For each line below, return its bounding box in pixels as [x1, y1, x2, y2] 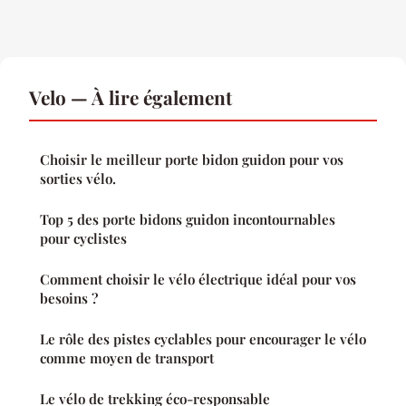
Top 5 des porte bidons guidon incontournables [40, 209, 335, 228]
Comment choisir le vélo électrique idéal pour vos [40, 269, 356, 288]
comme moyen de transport [40, 348, 214, 367]
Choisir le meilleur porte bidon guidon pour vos [40, 150, 343, 169]
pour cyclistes [40, 228, 127, 247]
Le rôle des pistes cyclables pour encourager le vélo [40, 329, 366, 348]
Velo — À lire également [29, 83, 232, 110]
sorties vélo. [40, 169, 116, 188]
